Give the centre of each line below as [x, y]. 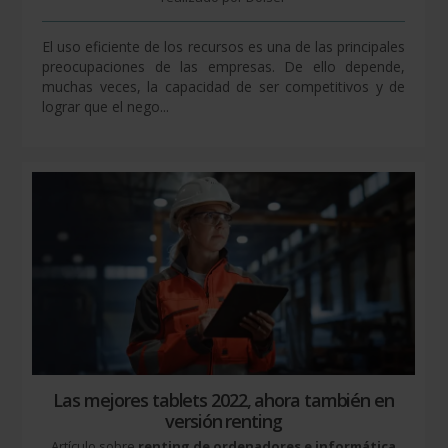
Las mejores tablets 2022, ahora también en [223, 400]
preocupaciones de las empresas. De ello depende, [223, 67]
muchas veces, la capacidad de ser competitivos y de [223, 87]
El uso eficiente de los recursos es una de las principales [223, 47]
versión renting [223, 421]
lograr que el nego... [105, 107]
